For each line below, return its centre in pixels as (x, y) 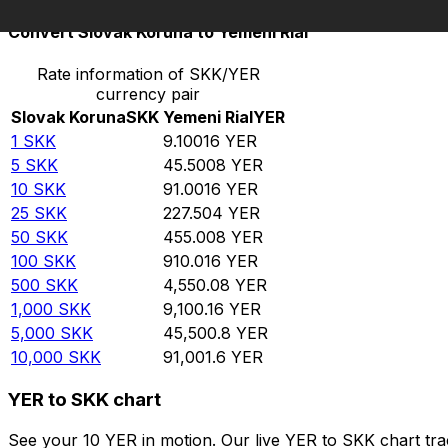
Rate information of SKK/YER (148, 73)
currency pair (148, 93)
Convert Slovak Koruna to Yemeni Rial (158, 32)
